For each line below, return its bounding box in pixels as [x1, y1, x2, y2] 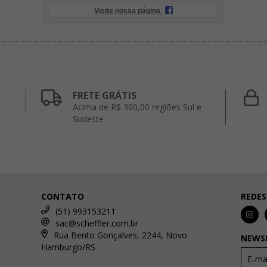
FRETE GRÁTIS [72, 88, 136, 102]
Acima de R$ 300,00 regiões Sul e [72, 101, 201, 113]
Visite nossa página [94, 6, 160, 15]
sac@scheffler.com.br [55, 217, 139, 229]
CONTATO [41, 190, 85, 202]
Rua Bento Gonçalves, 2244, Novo [53, 229, 187, 241]
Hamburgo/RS [41, 241, 96, 253]
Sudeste [72, 113, 104, 125]
